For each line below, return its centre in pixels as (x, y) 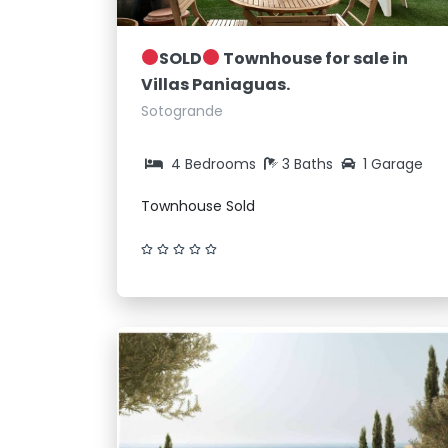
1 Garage (393, 163)
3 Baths (309, 163)
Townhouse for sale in (314, 58)
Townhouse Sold (198, 205)
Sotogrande (182, 110)
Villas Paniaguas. (215, 84)
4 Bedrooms (213, 163)
